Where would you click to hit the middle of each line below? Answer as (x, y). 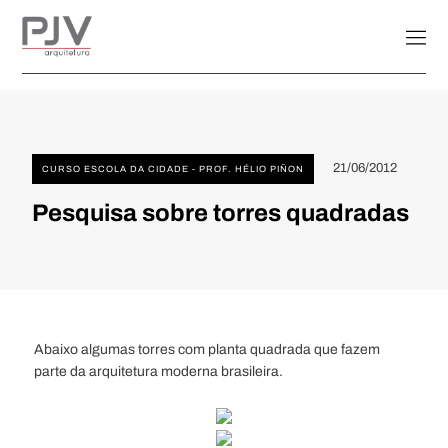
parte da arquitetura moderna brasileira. (159, 371)
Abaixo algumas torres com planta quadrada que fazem (207, 349)
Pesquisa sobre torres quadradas (220, 213)
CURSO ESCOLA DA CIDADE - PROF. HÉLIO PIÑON (173, 169)
